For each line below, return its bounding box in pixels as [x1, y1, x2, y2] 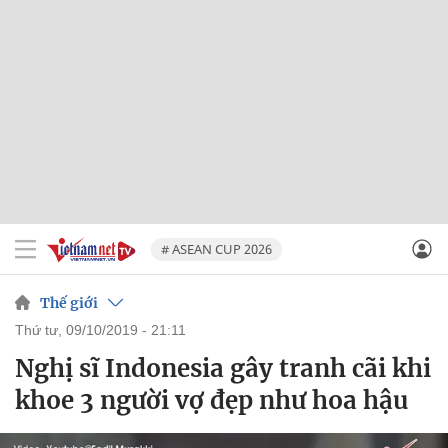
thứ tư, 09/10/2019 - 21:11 [24, 322, 186, 338]
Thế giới [40, 293, 98, 312]
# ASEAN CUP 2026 [161, 239, 272, 258]
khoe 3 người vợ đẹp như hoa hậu [15, 385, 408, 416]
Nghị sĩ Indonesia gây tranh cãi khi [15, 353, 431, 384]
